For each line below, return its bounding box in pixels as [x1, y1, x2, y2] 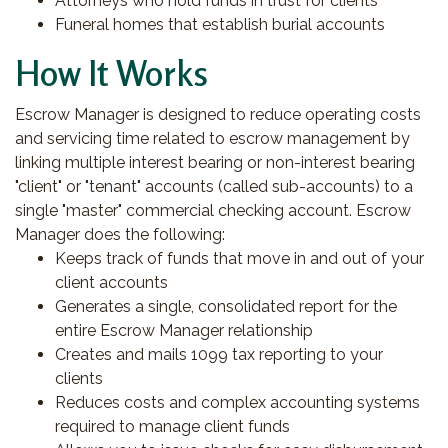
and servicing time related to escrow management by [15, 128, 410, 148]
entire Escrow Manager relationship [55, 320, 313, 340]
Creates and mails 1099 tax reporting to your [55, 344, 383, 364]
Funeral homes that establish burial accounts [55, 14, 385, 34]
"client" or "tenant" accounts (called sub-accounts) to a [15, 176, 413, 196]
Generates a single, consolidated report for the [55, 296, 397, 316]
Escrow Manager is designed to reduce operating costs [15, 104, 421, 124]
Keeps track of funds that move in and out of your [55, 248, 424, 268]
